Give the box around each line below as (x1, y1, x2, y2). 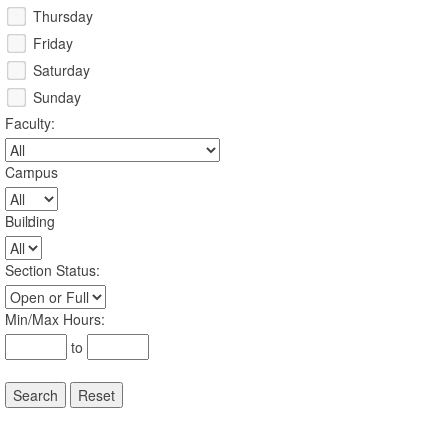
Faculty (5, 113, 51, 134)
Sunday (33, 87, 81, 108)
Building (5, 211, 55, 232)
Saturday (33, 60, 90, 81)
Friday (33, 33, 73, 54)
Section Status (5, 260, 96, 281)
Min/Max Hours (5, 309, 101, 330)
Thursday (33, 6, 93, 27)
